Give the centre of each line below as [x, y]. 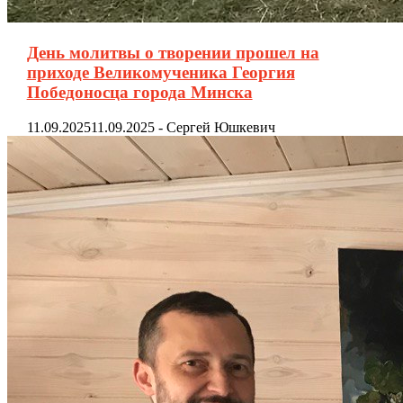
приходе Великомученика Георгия [161, 72]
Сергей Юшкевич [220, 127]
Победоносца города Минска [139, 92]
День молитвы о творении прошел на [173, 52]
